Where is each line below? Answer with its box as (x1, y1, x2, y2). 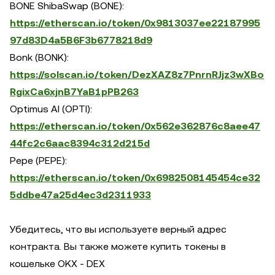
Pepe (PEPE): (10, 155, 67, 166)
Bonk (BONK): (10, 52, 69, 63)
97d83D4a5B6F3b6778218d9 (10, 34, 152, 46)
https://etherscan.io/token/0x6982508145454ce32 (10, 172, 260, 184)
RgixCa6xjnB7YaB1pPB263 (10, 86, 139, 98)
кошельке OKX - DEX (10, 258, 105, 269)
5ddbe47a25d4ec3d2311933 (10, 189, 151, 201)
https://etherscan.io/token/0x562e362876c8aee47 (10, 120, 260, 132)
